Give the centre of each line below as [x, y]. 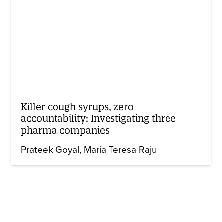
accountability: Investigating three [99, 119]
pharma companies [65, 131]
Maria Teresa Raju [120, 150]
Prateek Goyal [50, 150]
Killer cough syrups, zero [78, 107]
